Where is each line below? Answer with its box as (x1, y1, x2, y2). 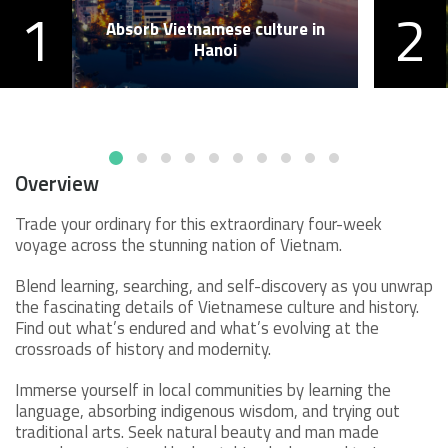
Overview (15, 166, 99, 199)
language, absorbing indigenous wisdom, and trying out (15, 397, 400, 424)
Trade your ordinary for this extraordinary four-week (15, 210, 382, 237)
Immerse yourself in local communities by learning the (15, 376, 391, 403)
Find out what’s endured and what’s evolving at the (15, 314, 379, 341)
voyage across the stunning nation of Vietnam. (15, 231, 342, 258)
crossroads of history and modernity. (15, 335, 275, 362)
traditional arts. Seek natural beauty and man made (15, 418, 379, 445)
